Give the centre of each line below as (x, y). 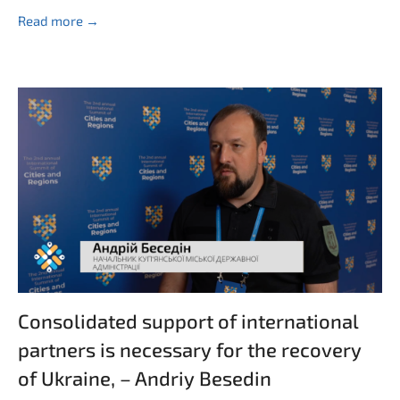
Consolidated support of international (188, 321)
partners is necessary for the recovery (190, 349)
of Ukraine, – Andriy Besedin (145, 378)
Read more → (58, 21)
